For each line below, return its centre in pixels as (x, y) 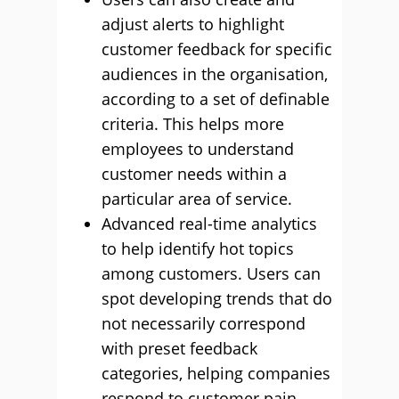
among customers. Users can (211, 274)
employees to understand (198, 149)
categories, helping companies (216, 374)
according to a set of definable (216, 99)
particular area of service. (197, 199)
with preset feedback (179, 349)
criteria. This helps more (193, 124)
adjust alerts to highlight (193, 24)
